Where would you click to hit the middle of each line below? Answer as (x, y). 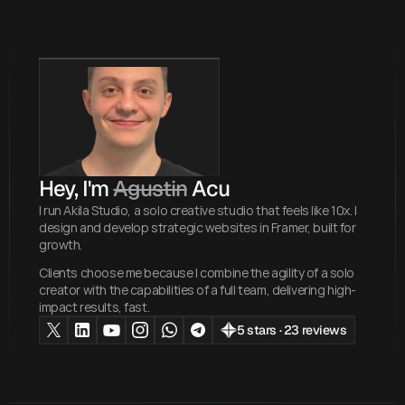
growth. (61, 245)
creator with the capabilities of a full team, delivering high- (198, 290)
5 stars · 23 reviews (292, 330)
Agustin (150, 188)
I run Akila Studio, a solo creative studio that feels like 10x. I (198, 210)
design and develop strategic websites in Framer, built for (198, 227)
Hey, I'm (76, 188)
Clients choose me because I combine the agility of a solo (197, 273)
